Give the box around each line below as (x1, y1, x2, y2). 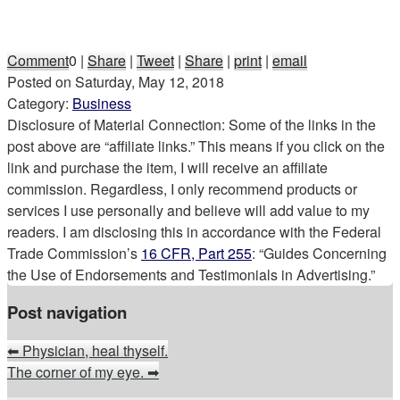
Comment (7, 49, 69, 71)
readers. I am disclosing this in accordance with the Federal (7, 221, 381, 242)
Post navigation (7, 300, 127, 325)
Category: (7, 92, 72, 113)
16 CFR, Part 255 (141, 242, 252, 263)
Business (72, 92, 131, 113)
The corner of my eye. (7, 361, 147, 382)
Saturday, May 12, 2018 (75, 71, 224, 92)
